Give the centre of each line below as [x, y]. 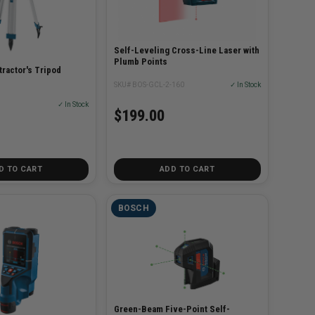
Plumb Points [140, 62]
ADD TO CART [187, 169]
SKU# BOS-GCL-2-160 [149, 85]
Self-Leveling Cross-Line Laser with [186, 51]
